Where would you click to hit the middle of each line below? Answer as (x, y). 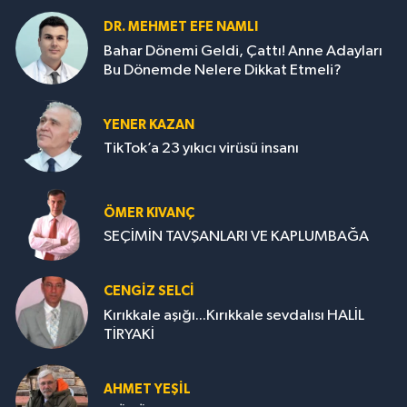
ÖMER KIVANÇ (149, 213)
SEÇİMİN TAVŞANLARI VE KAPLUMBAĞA (236, 237)
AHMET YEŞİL (147, 389)
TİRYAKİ (129, 334)
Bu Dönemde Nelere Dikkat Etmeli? (223, 70)
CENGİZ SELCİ (149, 292)
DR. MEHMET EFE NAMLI (181, 27)
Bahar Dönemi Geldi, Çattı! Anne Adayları (243, 51)
